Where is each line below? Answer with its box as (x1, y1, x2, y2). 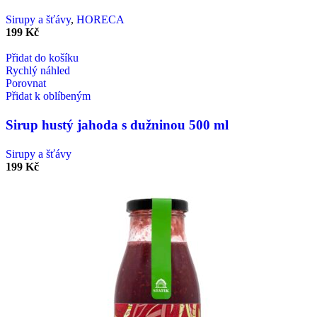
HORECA (76, 13, 125, 26)
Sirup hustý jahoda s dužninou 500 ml (6, 117, 229, 133)
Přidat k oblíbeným (6, 90, 91, 103)
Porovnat (6, 77, 46, 90)
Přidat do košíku (6, 52, 79, 64)
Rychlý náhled (6, 64, 70, 77)
